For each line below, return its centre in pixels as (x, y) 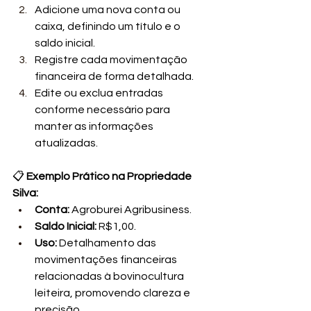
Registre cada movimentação (112, 59)
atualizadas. (66, 143)
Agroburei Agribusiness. (131, 209)
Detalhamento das (108, 243)
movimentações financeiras (107, 259)
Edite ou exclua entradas (100, 93)
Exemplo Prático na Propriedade (110, 176)
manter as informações (95, 126)
